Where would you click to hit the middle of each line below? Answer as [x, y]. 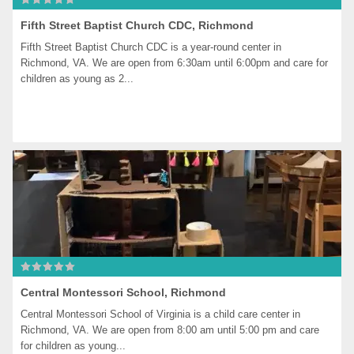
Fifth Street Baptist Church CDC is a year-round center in [151, 47]
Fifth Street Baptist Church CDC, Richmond [137, 25]
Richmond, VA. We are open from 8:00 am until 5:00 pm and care [170, 330]
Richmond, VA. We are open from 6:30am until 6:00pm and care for [175, 63]
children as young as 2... [77, 79]
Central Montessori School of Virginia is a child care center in [161, 314]
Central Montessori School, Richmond [124, 292]
